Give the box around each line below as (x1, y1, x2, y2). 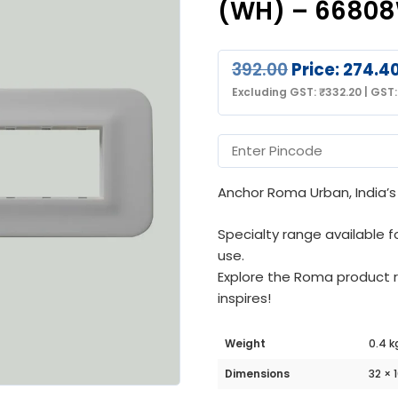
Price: (291, 58, 339, 83)
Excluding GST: (232, 84, 319, 100)
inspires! (218, 288, 271, 307)
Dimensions (225, 366, 290, 382)
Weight (225, 336, 266, 352)
